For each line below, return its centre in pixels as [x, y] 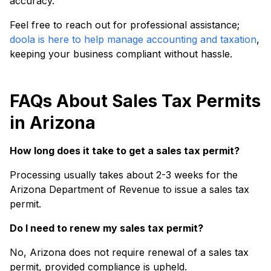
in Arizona [53, 123]
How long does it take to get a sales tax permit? [126, 151]
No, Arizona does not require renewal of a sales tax [129, 252]
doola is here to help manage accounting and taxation [133, 39]
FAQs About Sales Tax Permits [135, 101]
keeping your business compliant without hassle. [122, 54]
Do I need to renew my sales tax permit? [108, 228]
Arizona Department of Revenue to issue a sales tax [129, 189]
